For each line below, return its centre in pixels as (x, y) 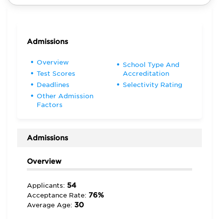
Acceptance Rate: (58, 195)
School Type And (151, 65)
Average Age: (51, 205)
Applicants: (47, 186)
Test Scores (56, 74)
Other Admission (65, 96)
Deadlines (53, 85)
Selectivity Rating (152, 85)
